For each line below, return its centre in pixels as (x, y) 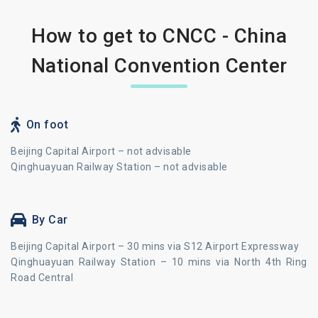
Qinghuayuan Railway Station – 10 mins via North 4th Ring (159, 262)
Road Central (42, 278)
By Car (50, 220)
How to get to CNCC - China (159, 36)
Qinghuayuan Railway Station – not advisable (119, 167)
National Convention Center (159, 66)
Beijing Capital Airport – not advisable (101, 151)
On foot (47, 125)
